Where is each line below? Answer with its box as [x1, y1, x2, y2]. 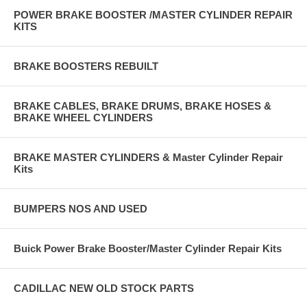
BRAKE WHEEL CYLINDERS [14, 111, 153, 123]
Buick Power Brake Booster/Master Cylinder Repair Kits [14, 242, 282, 254]
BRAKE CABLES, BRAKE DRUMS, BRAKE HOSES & [14, 99, 271, 112]
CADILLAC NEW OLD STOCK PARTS [14, 282, 194, 294]
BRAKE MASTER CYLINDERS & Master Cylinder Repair [14, 151, 283, 163]
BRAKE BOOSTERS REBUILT [14, 60, 158, 72]
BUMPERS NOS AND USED [14, 202, 147, 214]
